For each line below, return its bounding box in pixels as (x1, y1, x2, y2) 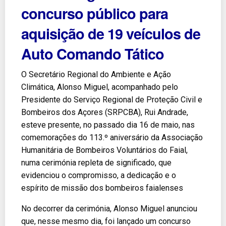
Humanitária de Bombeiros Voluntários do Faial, (21, 145, 188, 155)
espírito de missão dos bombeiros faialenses (21, 183, 183, 193)
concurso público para (21, 3, 168, 24)
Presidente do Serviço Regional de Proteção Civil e (21, 94, 202, 104)
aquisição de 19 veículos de (21, 23, 200, 44)
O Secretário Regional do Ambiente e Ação (21, 69, 171, 79)
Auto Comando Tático (21, 43, 164, 64)
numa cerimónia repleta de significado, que (21, 157, 172, 167)
